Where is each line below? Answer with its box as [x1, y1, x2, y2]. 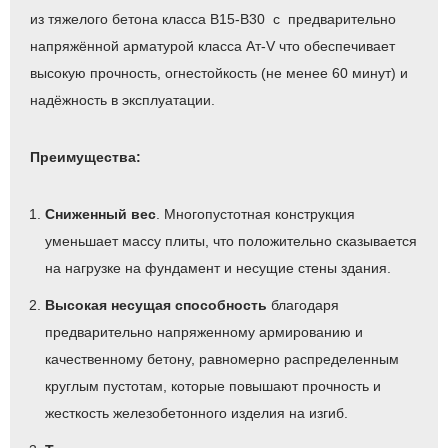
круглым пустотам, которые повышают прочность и [45, 377, 381, 394]
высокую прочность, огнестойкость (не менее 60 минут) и [30, 64, 408, 81]
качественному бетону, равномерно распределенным [45, 350, 399, 367]
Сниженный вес [45, 205, 156, 222]
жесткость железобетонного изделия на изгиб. [45, 404, 348, 421]
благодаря [271, 296, 339, 313]
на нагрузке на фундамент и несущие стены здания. [45, 259, 391, 276]
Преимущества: [30, 148, 141, 165]
